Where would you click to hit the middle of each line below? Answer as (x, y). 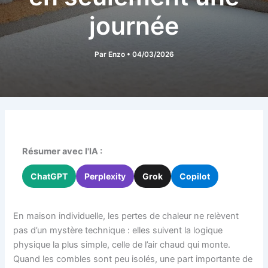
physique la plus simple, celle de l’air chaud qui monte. (122, 244)
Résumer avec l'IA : (63, 151)
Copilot (195, 176)
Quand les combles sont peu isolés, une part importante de (133, 259)
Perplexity (105, 176)
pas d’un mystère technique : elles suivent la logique (118, 230)
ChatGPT (49, 176)
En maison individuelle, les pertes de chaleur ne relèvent (126, 216)
